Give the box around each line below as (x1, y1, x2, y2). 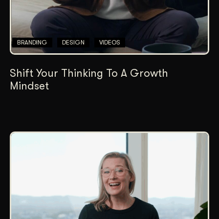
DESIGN (62, 39, 85, 46)
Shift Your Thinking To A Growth (10, 67, 168, 80)
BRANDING (17, 39, 47, 46)
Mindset (10, 80, 49, 92)
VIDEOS (99, 39, 120, 46)
